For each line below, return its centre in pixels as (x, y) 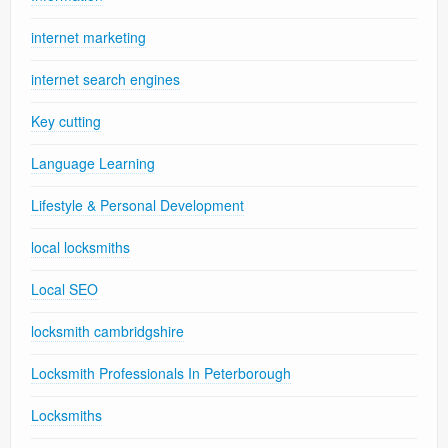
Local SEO (64, 289)
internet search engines (105, 79)
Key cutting (66, 121)
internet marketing (88, 37)
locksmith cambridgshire (107, 331)
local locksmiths (80, 247)
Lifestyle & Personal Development (137, 205)
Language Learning (93, 163)
